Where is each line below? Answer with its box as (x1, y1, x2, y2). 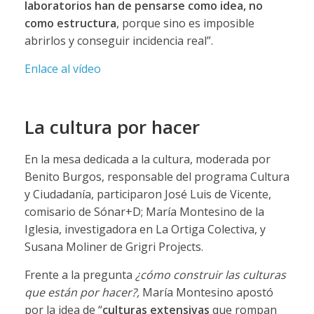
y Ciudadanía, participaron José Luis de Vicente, (24, 186, 271, 202)
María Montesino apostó (142, 284, 273, 300)
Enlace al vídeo (24, 60, 101, 76)
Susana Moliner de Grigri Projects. (24, 238, 203, 254)
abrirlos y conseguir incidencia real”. (24, 32, 213, 48)
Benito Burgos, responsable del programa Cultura (24, 168, 289, 184)
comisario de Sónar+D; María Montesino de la (24, 203, 264, 219)
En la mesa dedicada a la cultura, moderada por (24, 151, 271, 167)
